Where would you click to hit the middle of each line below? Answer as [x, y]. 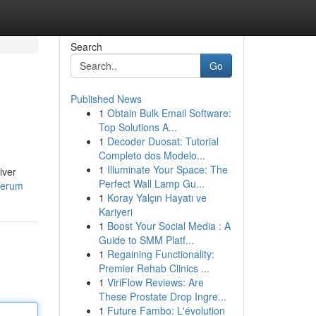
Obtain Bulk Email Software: [169, 113]
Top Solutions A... [138, 127]
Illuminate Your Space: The [167, 169]
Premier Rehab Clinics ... [154, 268]
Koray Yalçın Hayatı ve [157, 197]
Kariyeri [115, 212]
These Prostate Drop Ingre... [162, 296]
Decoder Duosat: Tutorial [163, 141]
